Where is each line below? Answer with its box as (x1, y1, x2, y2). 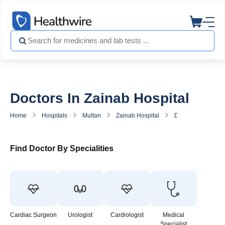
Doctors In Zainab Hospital (10, 90, 189, 106)
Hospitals (42, 112, 67, 119)
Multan (82, 112, 101, 119)
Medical (163, 211, 184, 218)
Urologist (68, 211, 92, 218)
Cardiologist (110, 211, 144, 218)
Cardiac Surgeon (10, 211, 57, 218)
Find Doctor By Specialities (10, 144, 114, 153)
